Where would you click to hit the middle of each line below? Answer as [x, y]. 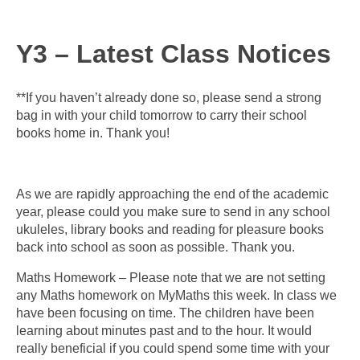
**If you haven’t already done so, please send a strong [169, 98]
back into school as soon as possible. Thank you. [155, 247]
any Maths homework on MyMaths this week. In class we [176, 296]
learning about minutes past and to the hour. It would [164, 331]
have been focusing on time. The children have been [165, 313]
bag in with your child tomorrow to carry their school [162, 116]
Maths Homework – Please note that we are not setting [171, 278]
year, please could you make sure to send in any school [173, 212]
